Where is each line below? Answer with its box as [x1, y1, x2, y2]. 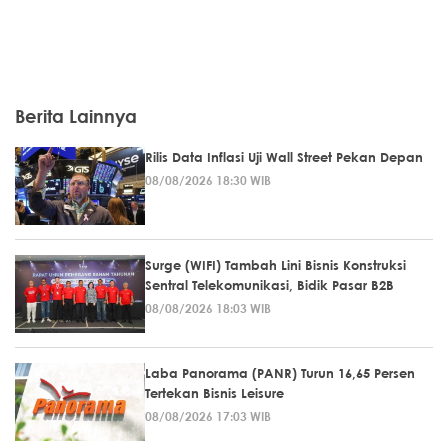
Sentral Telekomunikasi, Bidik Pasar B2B [145, 277, 394, 294]
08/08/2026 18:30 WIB [145, 172, 271, 189]
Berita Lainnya [15, 105, 137, 128]
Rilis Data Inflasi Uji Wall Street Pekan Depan [145, 149, 423, 166]
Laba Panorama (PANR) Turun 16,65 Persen [145, 365, 415, 382]
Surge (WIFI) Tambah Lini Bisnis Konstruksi [145, 257, 406, 274]
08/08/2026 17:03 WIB [145, 408, 271, 425]
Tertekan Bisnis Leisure [145, 385, 284, 402]
